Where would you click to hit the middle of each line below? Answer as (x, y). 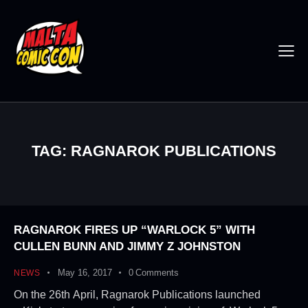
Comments (157, 273)
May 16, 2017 (85, 273)
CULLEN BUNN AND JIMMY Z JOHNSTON (127, 247)
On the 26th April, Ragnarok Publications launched (137, 294)
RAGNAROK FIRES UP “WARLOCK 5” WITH (134, 230)
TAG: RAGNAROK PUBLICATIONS (154, 151)
